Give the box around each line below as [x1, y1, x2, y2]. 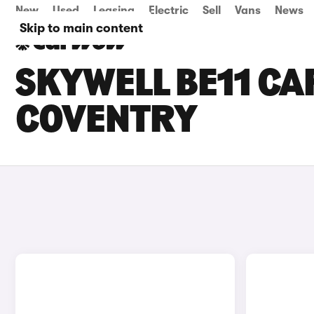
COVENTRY [15, 102, 197, 142]
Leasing [93, 4, 135, 17]
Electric [149, 4, 189, 17]
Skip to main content [20, 21, 143, 35]
